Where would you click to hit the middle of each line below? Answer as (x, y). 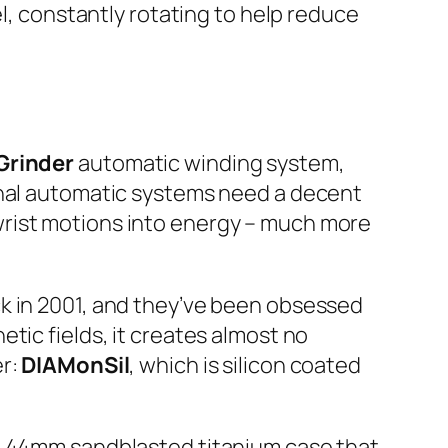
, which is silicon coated (245, 365)
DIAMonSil (75, 365)
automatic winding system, (209, 163)
